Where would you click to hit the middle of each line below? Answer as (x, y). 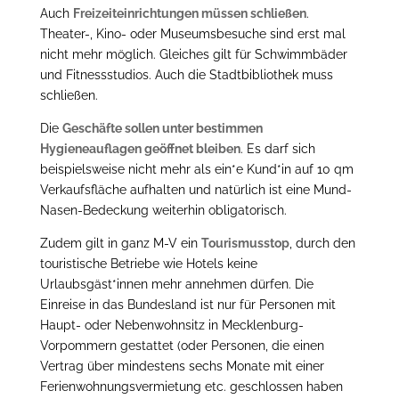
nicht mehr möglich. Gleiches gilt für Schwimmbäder (193, 54)
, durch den (322, 243)
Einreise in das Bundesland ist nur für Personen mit (187, 304)
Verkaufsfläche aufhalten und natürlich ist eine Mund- (195, 189)
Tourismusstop (245, 243)
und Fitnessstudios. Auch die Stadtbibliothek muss (186, 74)
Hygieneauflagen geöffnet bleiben (140, 148)
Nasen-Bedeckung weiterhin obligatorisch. (163, 210)
